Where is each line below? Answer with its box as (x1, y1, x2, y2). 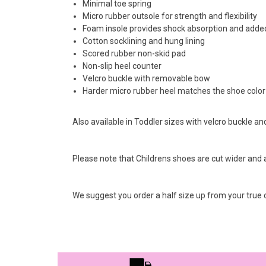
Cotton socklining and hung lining (83, 36, 205, 46)
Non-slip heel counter (83, 61, 161, 71)
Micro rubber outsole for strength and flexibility (83, 11, 257, 21)
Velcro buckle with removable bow (83, 73, 210, 83)
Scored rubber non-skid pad (83, 48, 186, 58)
